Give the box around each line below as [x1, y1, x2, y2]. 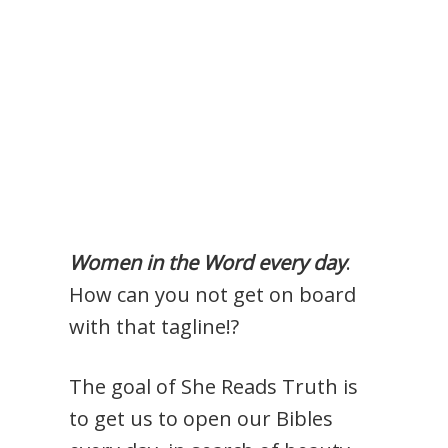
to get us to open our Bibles [69, 405, 334, 433]
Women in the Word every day [69, 249, 347, 277]
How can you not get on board [69, 281, 357, 309]
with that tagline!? [69, 313, 240, 341]
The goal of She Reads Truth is [69, 373, 359, 401]
